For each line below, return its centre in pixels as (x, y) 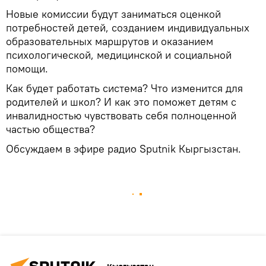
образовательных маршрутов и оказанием (110, 41)
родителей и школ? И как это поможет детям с (121, 102)
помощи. (27, 69)
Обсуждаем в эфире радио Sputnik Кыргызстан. (123, 149)
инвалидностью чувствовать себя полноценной (121, 115)
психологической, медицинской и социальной (119, 55)
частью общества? (50, 129)
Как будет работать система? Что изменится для (124, 88)
